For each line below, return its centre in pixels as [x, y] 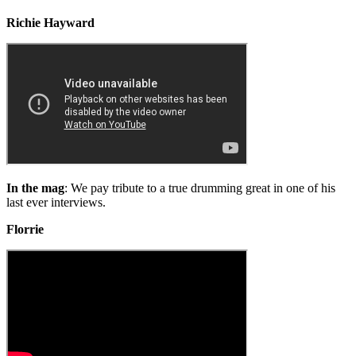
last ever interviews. [56, 202]
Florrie [25, 229]
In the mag [35, 188]
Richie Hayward [50, 22]
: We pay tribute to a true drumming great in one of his [200, 188]
